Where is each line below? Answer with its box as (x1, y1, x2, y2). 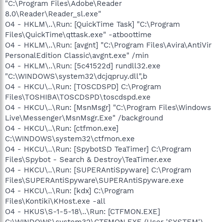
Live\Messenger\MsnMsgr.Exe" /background (5, 113, 163, 122)
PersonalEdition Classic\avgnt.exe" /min (5, 51, 149, 60)
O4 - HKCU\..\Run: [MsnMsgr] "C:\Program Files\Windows (5, 103, 211, 112)
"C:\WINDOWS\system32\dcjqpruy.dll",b (5, 71, 147, 81)
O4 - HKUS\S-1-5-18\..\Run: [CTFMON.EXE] (5, 207, 160, 216)
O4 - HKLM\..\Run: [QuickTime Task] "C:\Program (5, 19, 180, 29)
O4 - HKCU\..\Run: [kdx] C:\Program (5, 186, 134, 195)
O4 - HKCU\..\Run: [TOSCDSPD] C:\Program (5, 82, 161, 91)
